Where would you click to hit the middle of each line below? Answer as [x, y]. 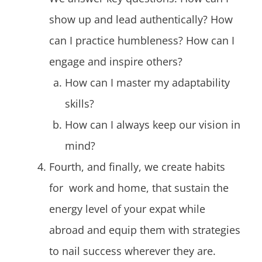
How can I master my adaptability [147, 83]
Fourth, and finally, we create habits [137, 167]
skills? [80, 104]
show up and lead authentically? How [141, 20]
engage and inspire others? [116, 62]
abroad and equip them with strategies [145, 230]
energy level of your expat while [129, 209]
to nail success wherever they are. [134, 251]
